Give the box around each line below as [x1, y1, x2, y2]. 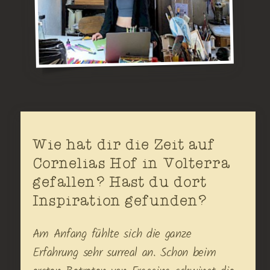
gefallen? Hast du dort [32, 173, 207, 190]
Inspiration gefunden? [32, 192, 207, 209]
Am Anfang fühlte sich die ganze [32, 224, 192, 244]
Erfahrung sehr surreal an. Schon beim [32, 243, 216, 263]
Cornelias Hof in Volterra [32, 154, 230, 172]
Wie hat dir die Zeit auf [32, 136, 216, 153]
